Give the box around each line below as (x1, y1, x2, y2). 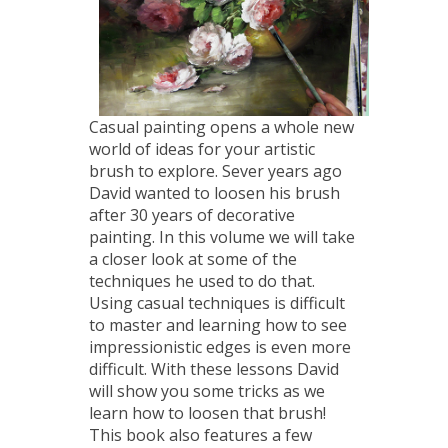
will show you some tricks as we (89, 380, 325, 403)
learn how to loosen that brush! (89, 402, 326, 425)
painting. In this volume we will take (89, 226, 355, 249)
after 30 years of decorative (89, 204, 295, 227)
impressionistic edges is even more (89, 336, 351, 359)
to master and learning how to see (89, 314, 347, 337)
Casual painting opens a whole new (89, 116, 354, 139)
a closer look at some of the (89, 248, 297, 271)
